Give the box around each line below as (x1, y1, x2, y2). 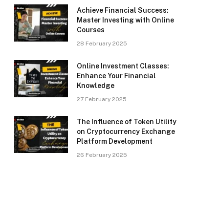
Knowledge (77, 82, 114, 90)
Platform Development (77, 137, 153, 146)
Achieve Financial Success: (77, 6, 169, 15)
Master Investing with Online (77, 16, 174, 24)
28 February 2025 (77, 40, 127, 47)
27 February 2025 (77, 96, 127, 103)
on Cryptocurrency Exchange (77, 128, 175, 136)
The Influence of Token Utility (77, 118, 176, 126)
